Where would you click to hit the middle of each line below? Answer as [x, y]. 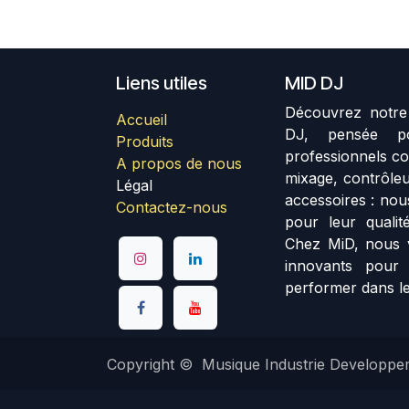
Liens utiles [162, 84]
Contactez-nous [172, 208]
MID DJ [314, 84]
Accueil [142, 120]
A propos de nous [179, 164]
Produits [145, 142]
